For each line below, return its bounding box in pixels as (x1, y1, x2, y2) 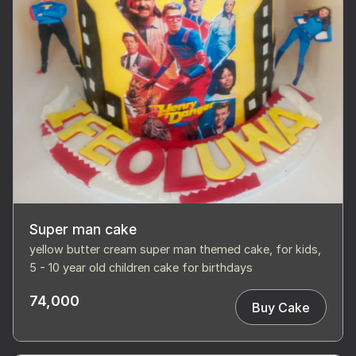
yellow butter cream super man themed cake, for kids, (29, 242, 321, 257)
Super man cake (29, 221, 137, 238)
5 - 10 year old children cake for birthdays (29, 261, 253, 275)
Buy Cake (252, 299, 310, 315)
